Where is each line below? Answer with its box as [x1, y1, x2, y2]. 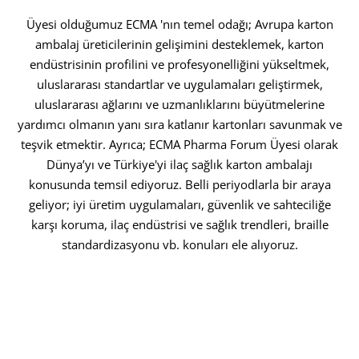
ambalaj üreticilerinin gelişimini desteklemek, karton [35, 36, 324, 53]
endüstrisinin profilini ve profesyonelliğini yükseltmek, [30, 56, 329, 73]
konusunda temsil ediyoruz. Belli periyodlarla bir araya [28, 176, 331, 193]
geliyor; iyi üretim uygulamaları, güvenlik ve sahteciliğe [28, 196, 331, 213]
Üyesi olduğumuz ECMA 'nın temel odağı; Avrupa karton [26, 16, 333, 33]
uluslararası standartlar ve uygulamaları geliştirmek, [36, 76, 323, 93]
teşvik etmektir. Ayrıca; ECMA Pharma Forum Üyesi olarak [21, 136, 338, 153]
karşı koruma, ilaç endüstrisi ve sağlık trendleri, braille [30, 216, 329, 233]
